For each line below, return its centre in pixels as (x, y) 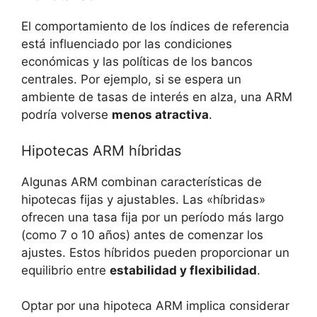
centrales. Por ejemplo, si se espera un (131, 80)
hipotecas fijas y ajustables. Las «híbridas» (143, 199)
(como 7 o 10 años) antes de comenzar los (142, 235)
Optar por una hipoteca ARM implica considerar (155, 306)
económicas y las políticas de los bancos (137, 62)
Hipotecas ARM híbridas (101, 150)
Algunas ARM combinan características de (142, 181)
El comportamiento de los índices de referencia (155, 27)
